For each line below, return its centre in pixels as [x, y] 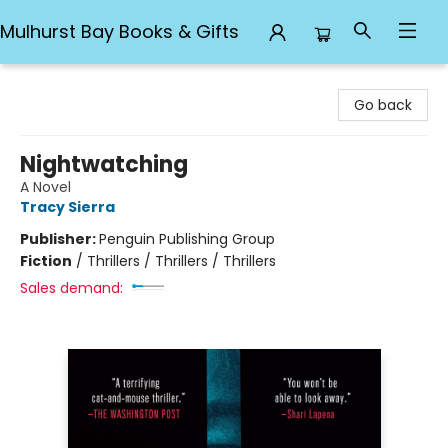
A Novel [45, 187]
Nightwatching [104, 164]
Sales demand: [71, 288]
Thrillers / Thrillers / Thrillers [181, 261]
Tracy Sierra [67, 207]
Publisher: [59, 239]
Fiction [46, 261]
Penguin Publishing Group [187, 239]
